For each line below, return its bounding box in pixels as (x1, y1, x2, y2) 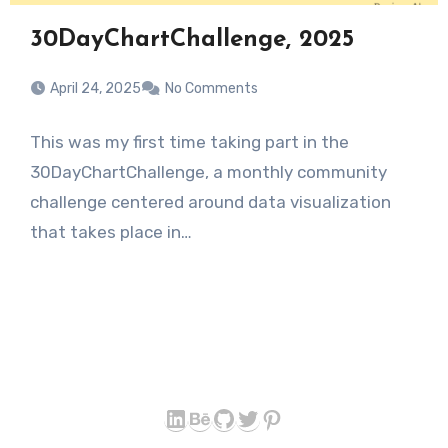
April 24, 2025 (49, 80, 141, 98)
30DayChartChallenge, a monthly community (29, 162, 387, 183)
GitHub (211, 403, 292, 432)
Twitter (235, 403, 318, 432)
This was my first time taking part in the (29, 132, 349, 153)
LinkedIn (163, 403, 260, 432)
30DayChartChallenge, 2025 (29, 28, 354, 53)
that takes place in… (29, 222, 192, 243)
